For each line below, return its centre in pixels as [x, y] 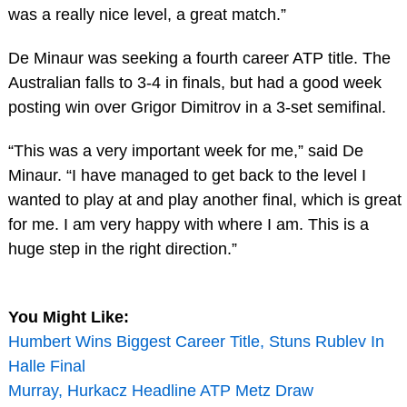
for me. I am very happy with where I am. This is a [188, 224]
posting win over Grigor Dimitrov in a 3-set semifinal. [197, 108]
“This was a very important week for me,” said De [185, 150]
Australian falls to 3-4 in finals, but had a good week [194, 83]
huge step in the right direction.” [122, 248]
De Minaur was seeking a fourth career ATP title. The [199, 59]
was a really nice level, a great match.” [147, 15]
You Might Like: [68, 317]
